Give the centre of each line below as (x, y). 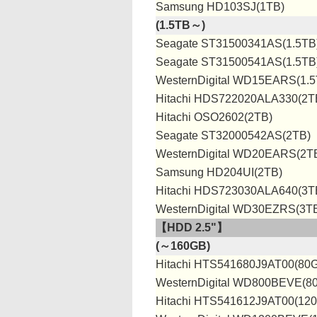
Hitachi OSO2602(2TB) (214, 117)
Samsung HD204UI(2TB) (219, 172)
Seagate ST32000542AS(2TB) (233, 136)
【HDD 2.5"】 (192, 227)
